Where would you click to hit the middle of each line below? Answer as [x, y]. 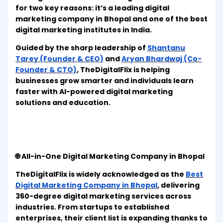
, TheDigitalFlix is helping [123, 70]
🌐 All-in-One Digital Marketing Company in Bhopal [110, 157]
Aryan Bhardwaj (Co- [162, 59]
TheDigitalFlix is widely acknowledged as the [101, 174]
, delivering [178, 185]
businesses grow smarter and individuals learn [105, 81]
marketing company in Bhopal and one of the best [111, 19]
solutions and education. [63, 103]
